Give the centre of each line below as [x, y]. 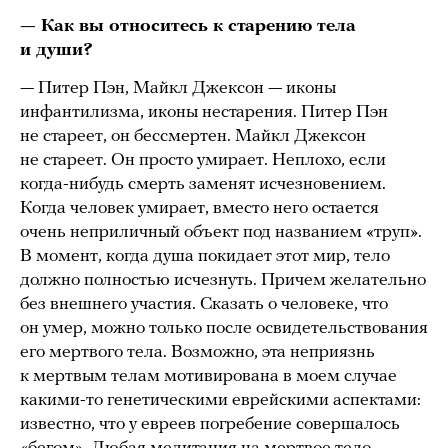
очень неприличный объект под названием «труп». [221, 232]
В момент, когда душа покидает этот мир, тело [205, 256]
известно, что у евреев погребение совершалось [210, 424]
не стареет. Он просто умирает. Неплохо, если [203, 160]
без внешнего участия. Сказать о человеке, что [204, 304]
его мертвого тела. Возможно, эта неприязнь [197, 352]
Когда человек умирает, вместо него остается [199, 208]
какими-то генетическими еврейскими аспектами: [220, 400]
